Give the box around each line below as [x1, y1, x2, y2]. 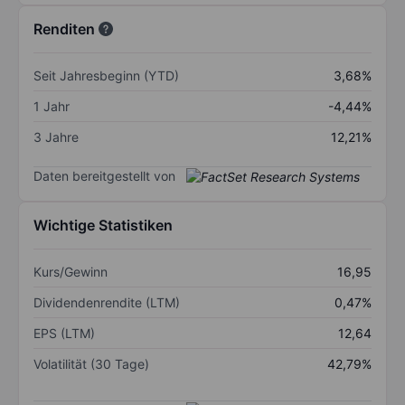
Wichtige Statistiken [33, 216, 173, 235]
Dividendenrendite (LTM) [33, 295, 180, 311]
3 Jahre [33, 128, 79, 145]
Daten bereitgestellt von [33, 167, 175, 184]
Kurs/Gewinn [33, 264, 108, 280]
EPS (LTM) [33, 325, 95, 342]
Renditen [33, 19, 95, 38]
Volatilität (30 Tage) [33, 356, 149, 372]
